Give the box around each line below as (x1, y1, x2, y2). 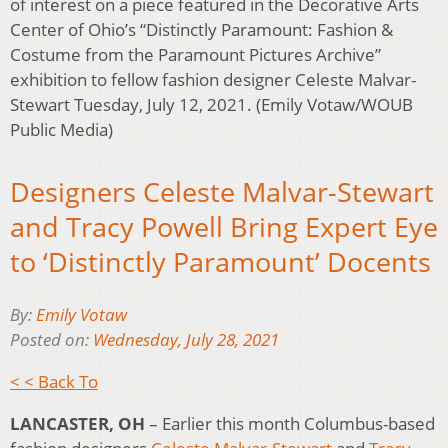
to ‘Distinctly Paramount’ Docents (10, 243, 431, 281)
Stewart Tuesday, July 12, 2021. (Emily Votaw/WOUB (10, 92, 413, 116)
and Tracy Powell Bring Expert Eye (10, 208, 438, 246)
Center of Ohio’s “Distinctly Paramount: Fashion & (10, 17, 393, 41)
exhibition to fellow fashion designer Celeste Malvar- (10, 67, 416, 91)
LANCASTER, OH (10, 411, 145, 435)
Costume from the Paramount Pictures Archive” (10, 42, 381, 66)
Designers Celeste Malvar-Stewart (10, 173, 434, 211)
